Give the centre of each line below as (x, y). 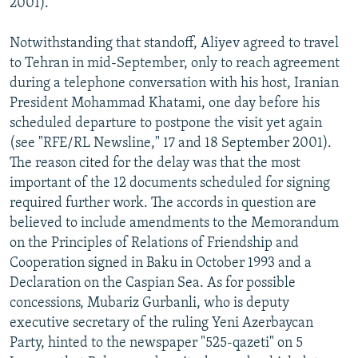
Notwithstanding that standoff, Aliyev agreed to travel (174, 43)
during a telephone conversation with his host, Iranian (174, 83)
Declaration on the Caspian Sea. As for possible (153, 283)
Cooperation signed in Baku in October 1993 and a (161, 263)
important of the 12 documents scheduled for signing (170, 183)
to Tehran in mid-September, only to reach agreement (175, 63)
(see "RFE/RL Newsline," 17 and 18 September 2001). (171, 143)
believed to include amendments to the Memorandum (174, 223)
